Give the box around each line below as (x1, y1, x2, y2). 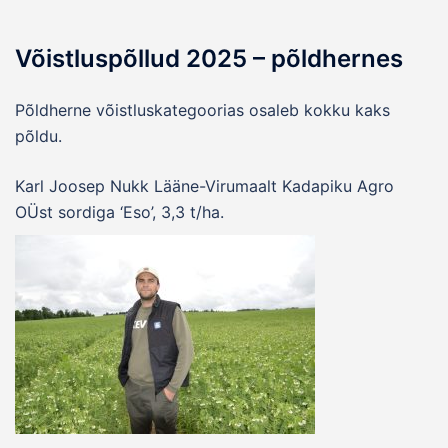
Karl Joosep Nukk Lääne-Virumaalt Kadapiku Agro (15, 175, 394, 196)
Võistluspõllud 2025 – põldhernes (15, 43, 403, 73)
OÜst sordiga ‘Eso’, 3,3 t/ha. (15, 201, 224, 222)
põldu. (15, 125, 62, 146)
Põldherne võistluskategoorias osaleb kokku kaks (15, 99, 390, 120)
